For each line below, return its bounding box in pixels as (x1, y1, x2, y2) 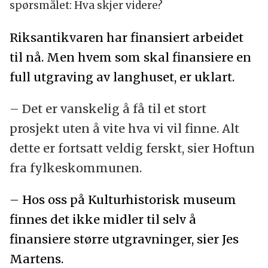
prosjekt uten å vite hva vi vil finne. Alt (9, 121, 239, 136)
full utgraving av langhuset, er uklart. (9, 69, 234, 85)
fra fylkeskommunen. (9, 160, 142, 176)
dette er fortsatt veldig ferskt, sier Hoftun (9, 141, 255, 156)
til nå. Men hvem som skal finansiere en (9, 50, 251, 65)
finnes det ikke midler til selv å (9, 212, 196, 227)
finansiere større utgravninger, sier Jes (9, 232, 239, 247)
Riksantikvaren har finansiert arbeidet (9, 30, 243, 45)
